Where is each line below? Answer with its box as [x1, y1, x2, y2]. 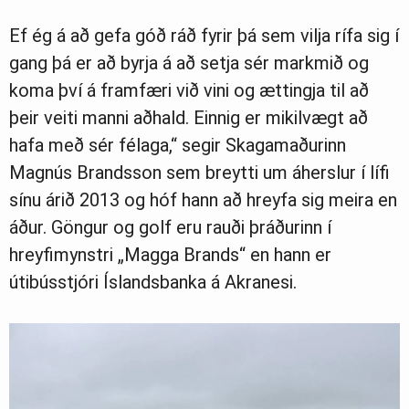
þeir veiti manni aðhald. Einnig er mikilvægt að [9, 107, 368, 129]
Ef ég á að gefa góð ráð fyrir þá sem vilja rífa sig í [9, 25, 399, 47]
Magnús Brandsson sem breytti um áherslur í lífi [9, 162, 390, 184]
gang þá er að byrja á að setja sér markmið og [9, 52, 369, 74]
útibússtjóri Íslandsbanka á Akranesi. [9, 271, 297, 293]
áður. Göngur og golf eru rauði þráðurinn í [9, 216, 331, 238]
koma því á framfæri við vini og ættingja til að [9, 79, 369, 101]
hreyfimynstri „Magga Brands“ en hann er [9, 244, 331, 266]
